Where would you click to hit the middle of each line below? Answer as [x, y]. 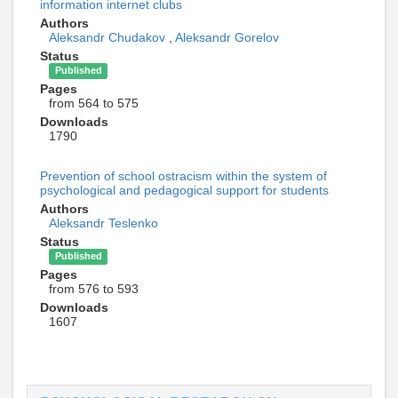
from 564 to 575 [94, 103]
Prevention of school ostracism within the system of [183, 175]
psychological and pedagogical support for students [184, 190]
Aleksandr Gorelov [227, 37]
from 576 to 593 [94, 288]
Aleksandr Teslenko [103, 223]
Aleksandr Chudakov [109, 37]
